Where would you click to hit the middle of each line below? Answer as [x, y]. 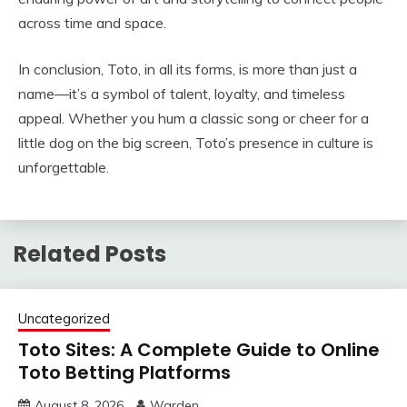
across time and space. [92, 23]
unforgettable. [64, 167]
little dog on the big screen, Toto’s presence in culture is [196, 143]
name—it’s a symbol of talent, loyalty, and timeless [182, 94]
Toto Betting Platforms [124, 372]
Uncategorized [64, 318]
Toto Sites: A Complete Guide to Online [199, 349]
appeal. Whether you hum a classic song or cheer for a [194, 118]
